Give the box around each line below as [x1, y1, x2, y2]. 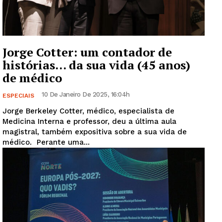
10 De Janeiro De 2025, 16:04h [42, 90, 130, 98]
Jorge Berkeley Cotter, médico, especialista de [2, 106, 174, 115]
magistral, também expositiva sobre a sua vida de [2, 127, 187, 136]
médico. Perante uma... [37, 137, 90, 147]
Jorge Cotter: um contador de [2, 44, 172, 60]
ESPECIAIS [2, 92, 34, 99]
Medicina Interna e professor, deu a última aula [2, 116, 176, 126]
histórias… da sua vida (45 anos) [2, 56, 190, 73]
